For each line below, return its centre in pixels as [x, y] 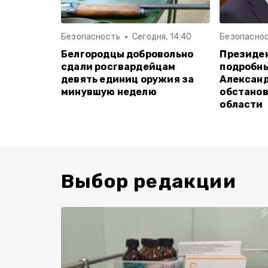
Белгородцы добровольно [127, 54]
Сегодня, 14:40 [162, 36]
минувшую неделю [109, 92]
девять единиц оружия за [128, 79]
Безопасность [91, 36]
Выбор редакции [149, 181]
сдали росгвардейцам [118, 66]
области [241, 104]
